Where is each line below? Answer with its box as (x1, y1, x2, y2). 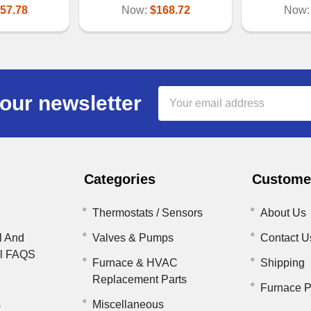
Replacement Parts (92, 273, 187, 285)
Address (158, 104, 200, 117)
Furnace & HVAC (92, 256, 178, 269)
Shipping (260, 256, 305, 269)
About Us (260, 206, 306, 219)
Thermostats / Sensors (92, 206, 203, 219)
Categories (84, 171, 156, 187)
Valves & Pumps (92, 231, 174, 244)
